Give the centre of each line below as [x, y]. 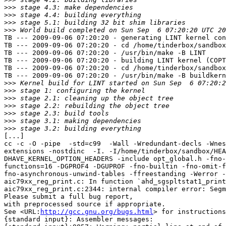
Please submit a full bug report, [69, 197]
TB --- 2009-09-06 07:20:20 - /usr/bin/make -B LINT [105, 53]
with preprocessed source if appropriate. [85, 204]
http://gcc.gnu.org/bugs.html [97, 212]
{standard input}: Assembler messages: [79, 219]
